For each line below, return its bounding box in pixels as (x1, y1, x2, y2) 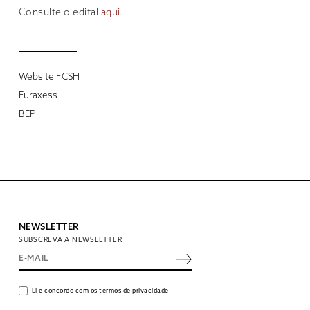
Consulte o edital (18, 7, 101, 19)
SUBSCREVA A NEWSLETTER (18, 235, 122, 244)
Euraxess (18, 89, 57, 101)
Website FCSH (18, 71, 80, 82)
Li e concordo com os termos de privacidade (31, 286, 169, 295)
